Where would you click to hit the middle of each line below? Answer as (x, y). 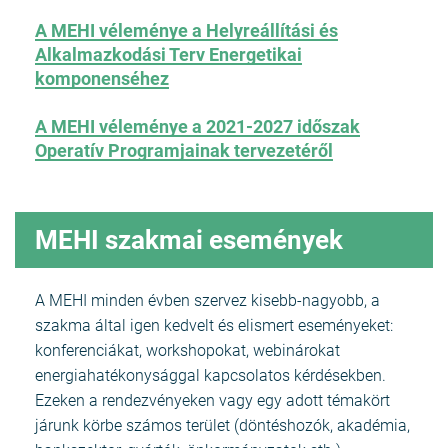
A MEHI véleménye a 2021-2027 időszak (197, 126)
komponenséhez (102, 78)
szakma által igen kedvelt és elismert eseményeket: (214, 326)
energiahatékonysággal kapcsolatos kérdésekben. (210, 376)
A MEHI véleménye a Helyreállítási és (186, 30)
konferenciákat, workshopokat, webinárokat (187, 351)
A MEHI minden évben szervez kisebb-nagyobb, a (207, 301)
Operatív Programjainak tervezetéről (184, 150)
